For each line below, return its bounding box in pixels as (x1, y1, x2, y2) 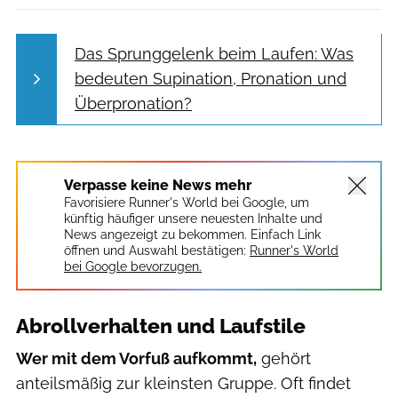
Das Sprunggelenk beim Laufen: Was (75, 44, 354, 63)
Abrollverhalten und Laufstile (16, 314, 306, 338)
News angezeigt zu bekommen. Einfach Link (64, 227, 321, 243)
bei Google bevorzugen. (64, 259, 202, 275)
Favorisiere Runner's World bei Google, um (64, 195, 309, 211)
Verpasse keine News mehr (64, 177, 251, 195)
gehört (257, 349, 311, 369)
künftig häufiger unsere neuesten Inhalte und (64, 211, 322, 227)
